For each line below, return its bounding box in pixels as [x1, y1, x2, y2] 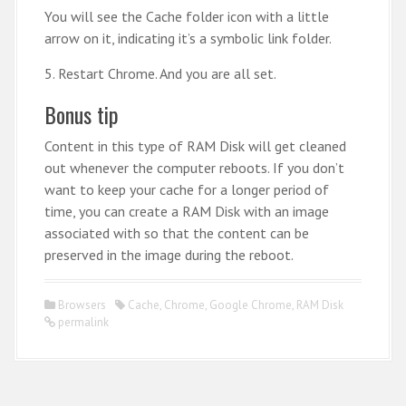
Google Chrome [209, 296, 292, 313]
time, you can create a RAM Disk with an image [44, 201, 329, 220]
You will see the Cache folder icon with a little [44, 6, 329, 25]
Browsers [58, 296, 106, 313]
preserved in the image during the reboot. [44, 245, 294, 264]
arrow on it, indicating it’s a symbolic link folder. [44, 28, 332, 47]
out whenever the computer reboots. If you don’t [44, 158, 344, 177]
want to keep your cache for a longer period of [44, 179, 329, 198]
